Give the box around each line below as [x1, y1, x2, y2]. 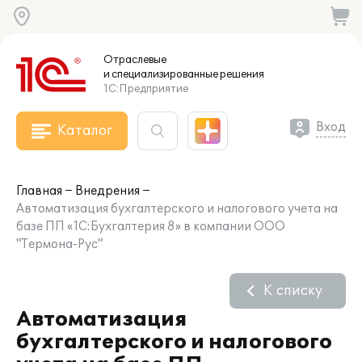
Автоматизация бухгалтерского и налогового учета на [16, 202, 338, 216]
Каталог [57, 123, 112, 139]
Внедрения [75, 184, 140, 198]
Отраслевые [103, 53, 166, 66]
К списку [263, 283, 322, 299]
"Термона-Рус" [16, 238, 103, 251]
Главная [16, 184, 62, 198]
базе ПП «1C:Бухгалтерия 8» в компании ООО [16, 220, 285, 234]
